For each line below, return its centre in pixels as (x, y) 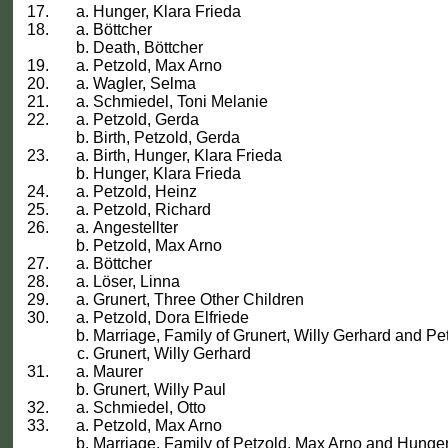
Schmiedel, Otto (150, 408)
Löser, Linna (137, 282)
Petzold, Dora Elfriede (171, 318)
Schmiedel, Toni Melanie (181, 102)
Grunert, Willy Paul (160, 390)
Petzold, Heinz (145, 192)
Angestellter (136, 228)
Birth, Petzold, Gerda (167, 138)
